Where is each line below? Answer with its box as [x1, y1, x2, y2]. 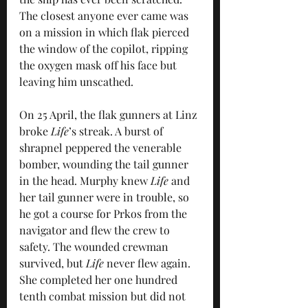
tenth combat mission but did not [19, 288, 188, 303]
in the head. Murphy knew [19, 173, 151, 188]
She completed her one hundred [19, 272, 180, 287]
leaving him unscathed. [19, 74, 133, 89]
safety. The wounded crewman [19, 239, 171, 254]
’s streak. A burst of [69, 123, 166, 138]
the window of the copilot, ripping [19, 41, 190, 56]
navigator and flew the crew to [19, 222, 173, 237]
